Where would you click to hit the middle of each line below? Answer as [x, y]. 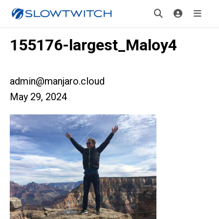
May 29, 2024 [38, 97]
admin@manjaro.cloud [57, 81]
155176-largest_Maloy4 [93, 45]
